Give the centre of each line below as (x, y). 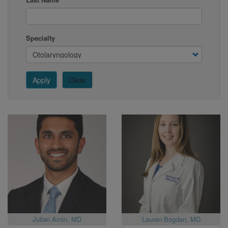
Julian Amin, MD (57, 219)
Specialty (40, 38)
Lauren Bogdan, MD (171, 219)
